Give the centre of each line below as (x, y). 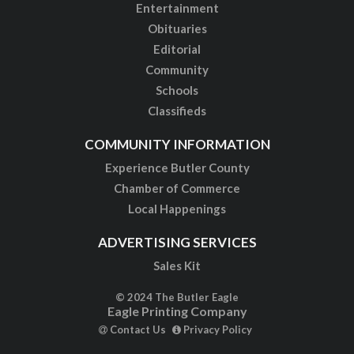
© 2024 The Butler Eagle (177, 297)
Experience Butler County (177, 167)
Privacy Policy (216, 329)
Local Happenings (177, 208)
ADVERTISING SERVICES (177, 242)
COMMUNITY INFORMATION (177, 144)
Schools (177, 90)
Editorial (177, 49)
